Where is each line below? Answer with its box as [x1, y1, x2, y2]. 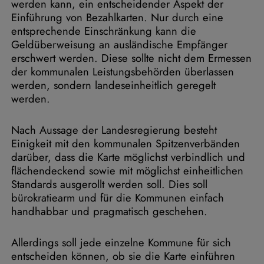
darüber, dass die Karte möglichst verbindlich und [11, 149, 245, 165]
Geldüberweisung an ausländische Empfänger [11, 37, 227, 52]
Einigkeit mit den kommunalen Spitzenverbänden [11, 136, 240, 151]
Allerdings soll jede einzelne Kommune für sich [11, 235, 231, 250]
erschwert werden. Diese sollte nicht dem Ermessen [11, 50, 252, 66]
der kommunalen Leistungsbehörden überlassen [11, 64, 234, 80]
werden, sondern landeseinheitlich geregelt [11, 77, 216, 93]
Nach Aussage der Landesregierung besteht [11, 122, 217, 138]
